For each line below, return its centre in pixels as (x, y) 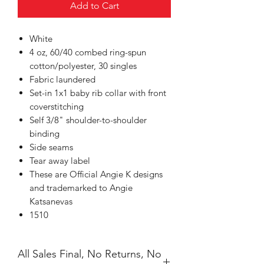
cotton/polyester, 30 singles (83, 65)
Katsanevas (51, 201)
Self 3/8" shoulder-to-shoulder (88, 120)
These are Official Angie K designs (96, 174)
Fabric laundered (62, 79)
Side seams (51, 147)
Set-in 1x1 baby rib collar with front (98, 93)
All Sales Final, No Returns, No (90, 254)
